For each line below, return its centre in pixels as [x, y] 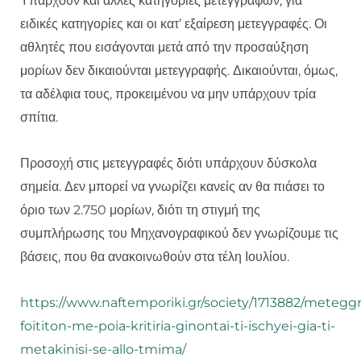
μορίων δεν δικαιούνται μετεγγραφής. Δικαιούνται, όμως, [179, 71]
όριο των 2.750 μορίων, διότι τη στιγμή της [140, 210]
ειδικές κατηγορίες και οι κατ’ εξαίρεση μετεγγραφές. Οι [174, 24]
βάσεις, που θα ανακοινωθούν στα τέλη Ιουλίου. [155, 257]
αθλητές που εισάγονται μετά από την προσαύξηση [164, 48]
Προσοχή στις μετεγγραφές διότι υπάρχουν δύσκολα [168, 164]
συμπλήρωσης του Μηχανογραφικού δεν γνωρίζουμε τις [179, 234]
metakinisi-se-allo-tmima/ [103, 350]
